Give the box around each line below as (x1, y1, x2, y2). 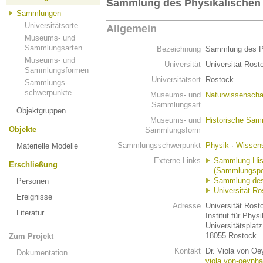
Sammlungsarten (25, 43, 82, 52)
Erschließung (9, 160, 58, 169)
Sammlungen (16, 9, 61, 18)
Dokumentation (16, 248, 68, 257)
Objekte (9, 125, 36, 134)
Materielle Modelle (16, 141, 78, 150)
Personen (16, 177, 49, 186)
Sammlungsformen (25, 66, 89, 75)
